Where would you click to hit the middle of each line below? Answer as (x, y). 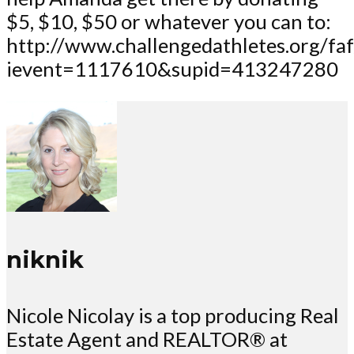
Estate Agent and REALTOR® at (147, 339)
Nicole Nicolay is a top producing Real (173, 316)
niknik (45, 259)
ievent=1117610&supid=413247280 (172, 69)
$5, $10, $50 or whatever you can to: (169, 22)
